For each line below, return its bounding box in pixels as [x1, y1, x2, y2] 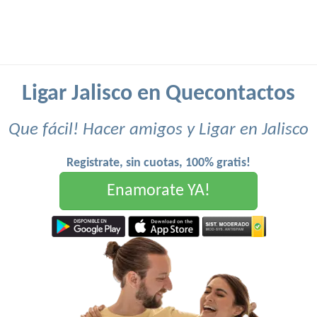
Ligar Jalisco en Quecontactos [22, 83, 295, 105]
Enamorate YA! [107, 183, 210, 200]
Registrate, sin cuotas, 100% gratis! [67, 156, 250, 170]
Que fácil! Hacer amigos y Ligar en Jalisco [8, 121, 309, 139]
